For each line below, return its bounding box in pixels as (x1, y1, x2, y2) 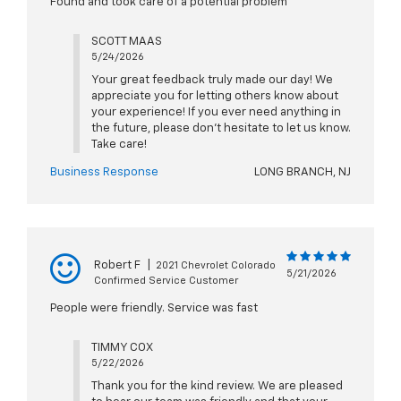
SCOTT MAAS (90, 36, 162, 48)
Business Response (50, 166, 158, 179)
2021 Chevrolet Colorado (156, 260, 276, 271)
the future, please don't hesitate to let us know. (90, 123, 351, 135)
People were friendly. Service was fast (50, 303, 258, 315)
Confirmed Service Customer (94, 276, 238, 286)
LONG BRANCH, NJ (254, 166, 351, 179)
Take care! (90, 139, 147, 151)
